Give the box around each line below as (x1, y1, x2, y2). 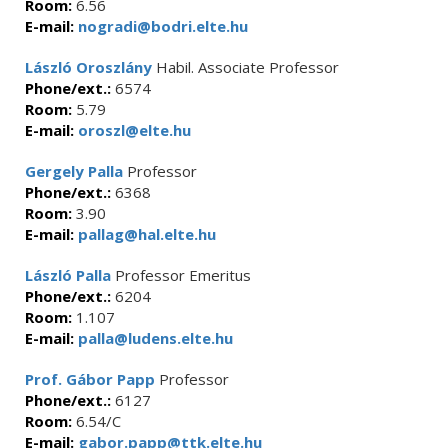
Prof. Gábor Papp (25, 369, 155, 389)
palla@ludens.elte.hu (74, 328, 233, 348)
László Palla (25, 265, 111, 285)
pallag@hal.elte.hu (74, 224, 216, 244)
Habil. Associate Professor (152, 57, 339, 77)
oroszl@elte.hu (74, 120, 191, 140)
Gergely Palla (25, 161, 123, 181)
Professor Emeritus (111, 265, 251, 285)
